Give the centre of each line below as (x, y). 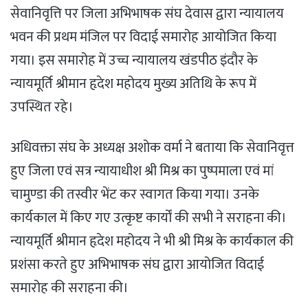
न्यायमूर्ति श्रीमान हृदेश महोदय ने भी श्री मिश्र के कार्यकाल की (152, 242)
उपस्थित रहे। (42, 108)
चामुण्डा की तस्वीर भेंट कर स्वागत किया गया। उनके (135, 195)
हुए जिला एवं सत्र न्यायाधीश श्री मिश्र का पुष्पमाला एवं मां (142, 172)
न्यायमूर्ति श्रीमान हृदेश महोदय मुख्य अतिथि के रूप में (133, 84)
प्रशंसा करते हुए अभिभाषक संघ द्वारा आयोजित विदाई (137, 265)
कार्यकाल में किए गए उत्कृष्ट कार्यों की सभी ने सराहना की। (148, 218)
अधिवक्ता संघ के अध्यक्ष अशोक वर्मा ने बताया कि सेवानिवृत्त (152, 148)
